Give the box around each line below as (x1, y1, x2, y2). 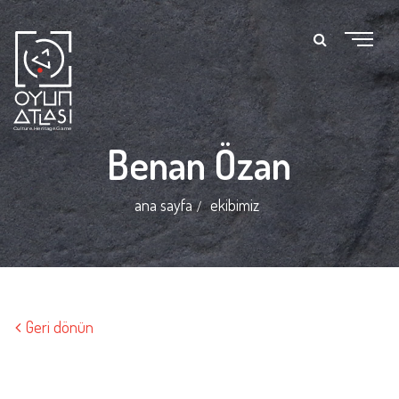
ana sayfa (134, 194, 193, 215)
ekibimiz (210, 194, 260, 215)
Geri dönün (22, 317, 94, 337)
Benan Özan (107, 138, 292, 190)
